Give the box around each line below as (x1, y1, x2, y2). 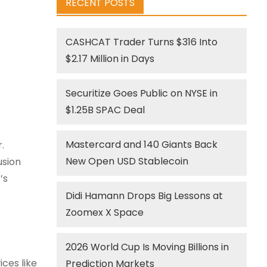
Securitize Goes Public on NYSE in (66, 86, 218, 100)
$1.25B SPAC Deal (66, 103, 145, 117)
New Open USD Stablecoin (66, 154, 189, 168)
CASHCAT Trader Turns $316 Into (66, 35, 218, 49)
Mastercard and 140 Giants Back (66, 138, 218, 151)
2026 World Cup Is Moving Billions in (66, 240, 229, 254)
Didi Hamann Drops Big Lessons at (66, 189, 223, 203)
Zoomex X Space (66, 206, 144, 219)
